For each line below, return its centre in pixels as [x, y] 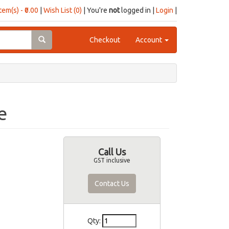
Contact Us [112, 184]
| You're [95, 10]
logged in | [138, 10]
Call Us [112, 152]
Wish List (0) [63, 10]
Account [150, 40]
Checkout [105, 40]
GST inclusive [112, 160]
